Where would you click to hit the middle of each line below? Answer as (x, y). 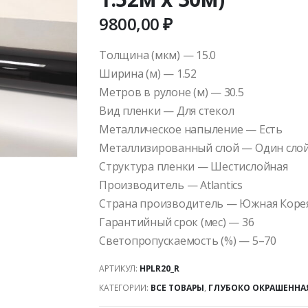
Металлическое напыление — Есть (191, 129)
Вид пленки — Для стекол (167, 111)
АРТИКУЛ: (119, 268)
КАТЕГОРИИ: (125, 287)
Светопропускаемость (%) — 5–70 (188, 241)
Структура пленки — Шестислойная (194, 166)
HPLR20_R (159, 268)
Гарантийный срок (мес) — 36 (177, 222)
